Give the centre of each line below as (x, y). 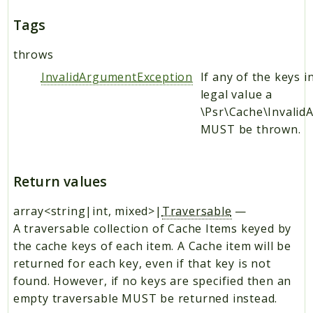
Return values (60, 182)
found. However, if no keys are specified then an (152, 281)
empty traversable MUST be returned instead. (145, 299)
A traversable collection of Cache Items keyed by (152, 229)
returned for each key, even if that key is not (142, 264)
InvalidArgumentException (117, 77)
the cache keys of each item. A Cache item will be (152, 246)
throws (33, 55)
